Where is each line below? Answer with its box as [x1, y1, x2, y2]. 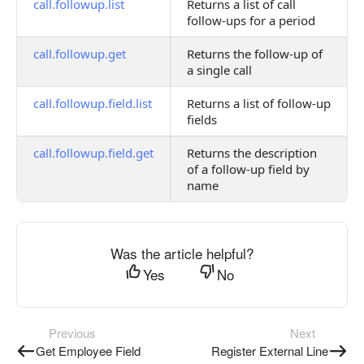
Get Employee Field [36, 342, 141, 359]
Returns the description [187, 145, 317, 161]
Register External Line [211, 342, 328, 359]
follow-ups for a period [187, 12, 315, 28]
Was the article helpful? [110, 243, 253, 263]
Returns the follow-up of [187, 45, 323, 62]
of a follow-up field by [187, 161, 310, 177]
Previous [49, 324, 96, 341]
